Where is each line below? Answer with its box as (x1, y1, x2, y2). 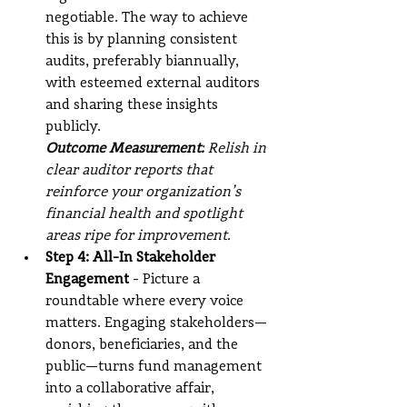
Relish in (204, 142, 270, 157)
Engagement (45, 273, 129, 288)
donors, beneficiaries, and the (45, 338, 242, 353)
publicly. (45, 120, 101, 135)
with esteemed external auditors (45, 76, 263, 92)
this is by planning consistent (45, 33, 241, 48)
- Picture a (129, 273, 203, 288)
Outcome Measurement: (45, 142, 204, 157)
